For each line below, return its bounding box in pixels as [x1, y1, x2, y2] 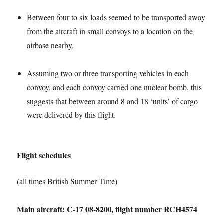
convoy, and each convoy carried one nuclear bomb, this [27, 81, 202, 92]
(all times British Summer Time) [17, 175, 118, 186]
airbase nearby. [27, 39, 74, 50]
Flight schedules [17, 149, 71, 161]
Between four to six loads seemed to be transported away [27, 11, 206, 22]
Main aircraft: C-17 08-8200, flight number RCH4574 [17, 203, 198, 215]
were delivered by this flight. [27, 109, 116, 120]
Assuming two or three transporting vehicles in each [27, 67, 189, 78]
